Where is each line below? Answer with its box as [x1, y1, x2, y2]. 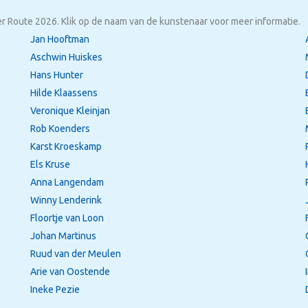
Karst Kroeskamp [30, 140, 102, 152]
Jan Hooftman [30, 33, 89, 45]
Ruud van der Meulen [30, 247, 121, 259]
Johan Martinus [30, 230, 96, 241]
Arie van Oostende [30, 265, 110, 277]
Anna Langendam [30, 176, 104, 188]
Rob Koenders [30, 122, 90, 134]
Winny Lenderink [30, 194, 102, 206]
